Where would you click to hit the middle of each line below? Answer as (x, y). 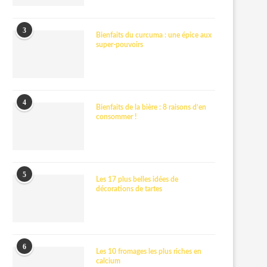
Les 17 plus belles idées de (137, 179)
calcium (108, 261)
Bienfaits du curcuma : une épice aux (154, 35)
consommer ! (116, 117)
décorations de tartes (129, 189)
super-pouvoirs (119, 45)
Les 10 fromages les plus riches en (149, 252)
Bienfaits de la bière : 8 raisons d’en (151, 107)
